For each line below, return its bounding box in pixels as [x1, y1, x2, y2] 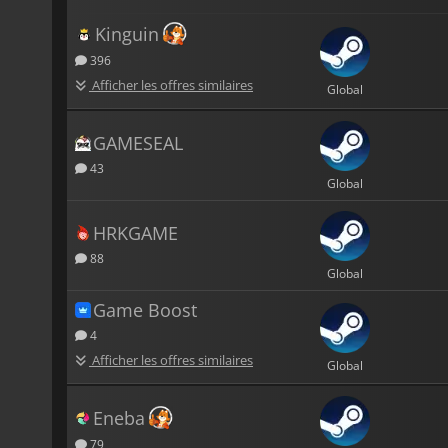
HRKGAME [93, 220, 178, 245]
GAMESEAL [93, 130, 183, 155]
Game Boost [93, 297, 197, 322]
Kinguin [95, 21, 159, 46]
